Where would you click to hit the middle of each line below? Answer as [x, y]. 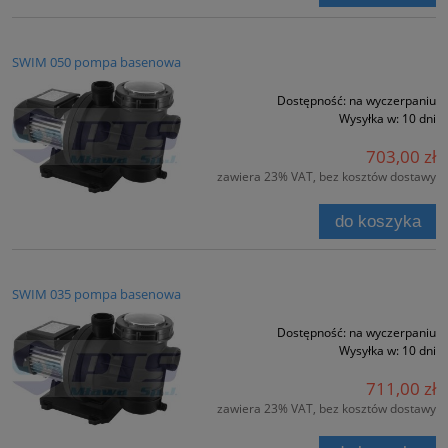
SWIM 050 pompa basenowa [96, 61]
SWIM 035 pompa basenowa [96, 293]
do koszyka [377, 221]
